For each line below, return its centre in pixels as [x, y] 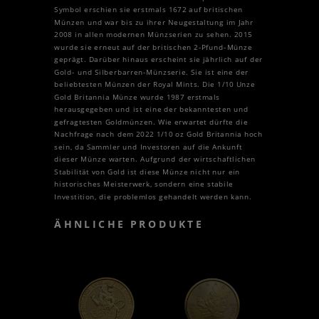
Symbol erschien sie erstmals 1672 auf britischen [148, 10]
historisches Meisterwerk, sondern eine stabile [144, 184]
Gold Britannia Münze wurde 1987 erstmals [137, 97]
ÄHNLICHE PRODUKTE [129, 224]
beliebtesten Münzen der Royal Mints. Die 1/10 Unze [155, 84]
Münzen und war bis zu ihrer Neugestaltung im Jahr [154, 22]
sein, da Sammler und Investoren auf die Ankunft [148, 147]
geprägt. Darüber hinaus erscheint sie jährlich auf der [158, 59]
